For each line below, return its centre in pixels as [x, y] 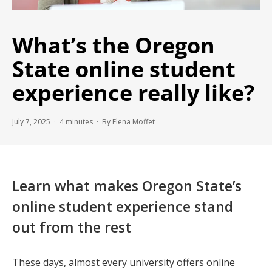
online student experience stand [123, 206]
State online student [124, 69]
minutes [79, 121]
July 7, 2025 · [36, 121]
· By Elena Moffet [124, 121]
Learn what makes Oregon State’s [127, 185]
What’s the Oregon [114, 45]
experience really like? [133, 92]
